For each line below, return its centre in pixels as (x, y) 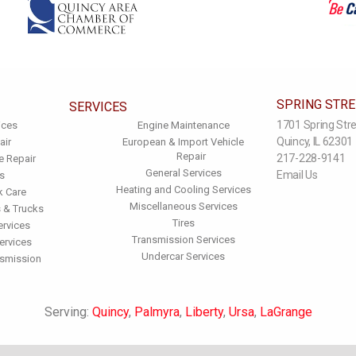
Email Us (297, 175)
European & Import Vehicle (183, 142)
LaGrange (286, 312)
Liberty (204, 312)
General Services (183, 173)
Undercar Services (183, 256)
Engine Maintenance (183, 125)
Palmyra (157, 312)
